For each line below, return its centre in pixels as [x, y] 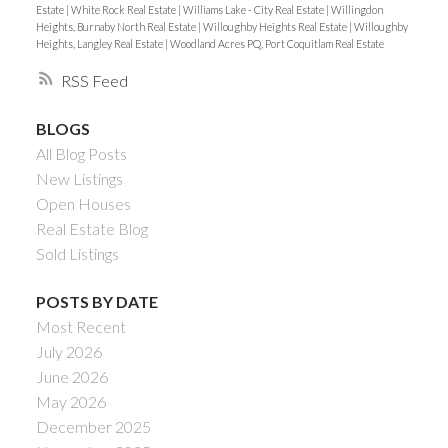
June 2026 [71, 376]
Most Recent [80, 326]
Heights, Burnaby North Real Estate [116, 26]
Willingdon [356, 9]
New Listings [79, 179]
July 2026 [68, 351]
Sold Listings [77, 254]
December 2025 [93, 426]
